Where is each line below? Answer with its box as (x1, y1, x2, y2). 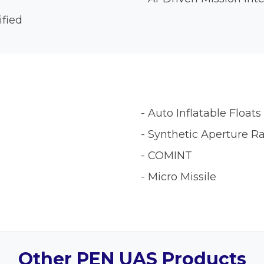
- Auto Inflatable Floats (141, 107, 261, 120)
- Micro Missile (141, 170, 216, 183)
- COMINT (141, 149, 192, 162)
